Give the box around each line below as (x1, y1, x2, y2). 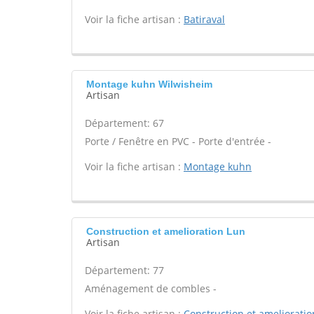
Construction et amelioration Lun (86, 226, 245, 237)
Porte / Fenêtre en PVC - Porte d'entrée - (85, 135, 271, 148)
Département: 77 (85, 264, 164, 277)
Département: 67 (85, 116, 164, 130)
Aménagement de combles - (85, 282, 217, 295)
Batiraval (184, 13, 225, 26)
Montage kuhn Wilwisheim (86, 78, 212, 90)
